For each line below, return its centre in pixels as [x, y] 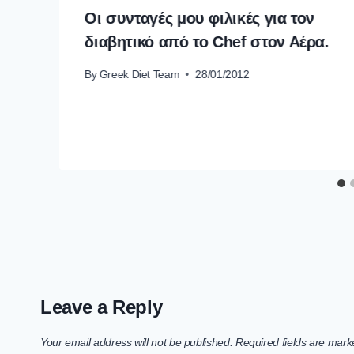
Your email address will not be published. [137, 342]
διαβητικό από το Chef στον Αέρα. [207, 42]
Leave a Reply [102, 307]
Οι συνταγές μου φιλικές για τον [200, 19]
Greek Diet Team [139, 74]
